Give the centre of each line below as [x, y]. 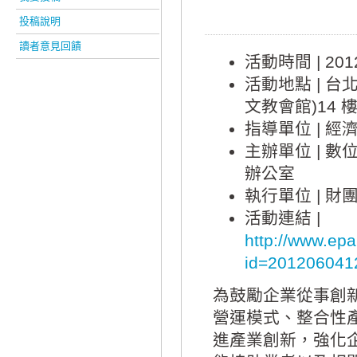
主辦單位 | [285, 151]
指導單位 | [285, 129]
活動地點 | [285, 84]
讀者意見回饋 [50, 46]
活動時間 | [285, 62]
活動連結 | [282, 218]
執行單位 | [285, 196]
